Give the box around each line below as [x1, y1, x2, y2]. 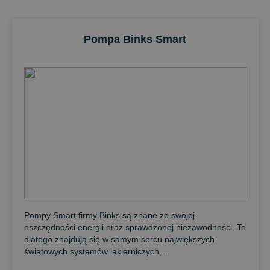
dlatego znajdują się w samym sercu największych [24, 234, 215, 244]
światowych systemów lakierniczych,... [24, 246, 169, 256]
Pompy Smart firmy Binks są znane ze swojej [24, 210, 195, 220]
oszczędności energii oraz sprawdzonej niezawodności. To [24, 222, 246, 232]
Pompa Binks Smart [84, 33, 186, 45]
